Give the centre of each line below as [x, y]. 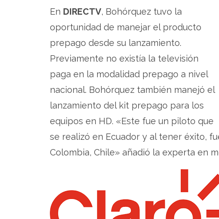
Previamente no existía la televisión [124, 58]
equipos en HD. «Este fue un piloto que [132, 121]
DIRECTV [82, 11]
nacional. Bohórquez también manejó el [132, 89]
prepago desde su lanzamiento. [116, 43]
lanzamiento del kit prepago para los [127, 105]
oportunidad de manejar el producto [126, 27]
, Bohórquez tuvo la [142, 11]
